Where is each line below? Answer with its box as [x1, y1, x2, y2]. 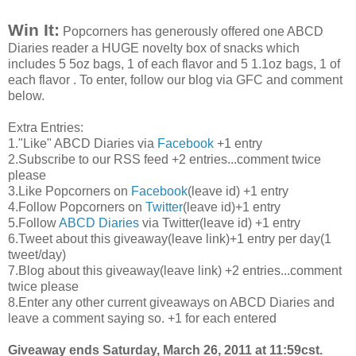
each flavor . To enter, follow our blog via [8, 72, 236, 87]
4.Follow [8, 199, 60, 214]
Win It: [8, 20, 60, 39]
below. [8, 88, 44, 103]
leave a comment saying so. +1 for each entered [8, 311, 277, 325]
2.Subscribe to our [8, 152, 114, 166]
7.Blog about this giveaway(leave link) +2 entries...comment [8, 263, 342, 277]
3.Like [8, 184, 45, 198]
